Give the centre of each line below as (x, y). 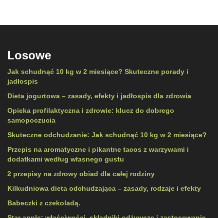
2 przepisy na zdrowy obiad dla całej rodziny (81, 173)
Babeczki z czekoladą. (44, 203)
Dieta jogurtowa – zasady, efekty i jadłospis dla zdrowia (99, 96)
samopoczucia (31, 120)
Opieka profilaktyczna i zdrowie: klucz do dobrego (91, 110)
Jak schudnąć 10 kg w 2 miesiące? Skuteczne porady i (98, 71)
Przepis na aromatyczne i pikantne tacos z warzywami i (98, 149)
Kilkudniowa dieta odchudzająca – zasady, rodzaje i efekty (104, 188)
